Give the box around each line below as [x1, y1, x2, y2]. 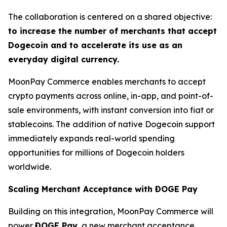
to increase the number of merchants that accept [8, 26, 217, 36]
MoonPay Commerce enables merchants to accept [8, 77, 206, 87]
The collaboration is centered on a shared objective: [8, 12, 212, 22]
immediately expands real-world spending [8, 133, 175, 143]
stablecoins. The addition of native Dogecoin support [8, 119, 215, 129]
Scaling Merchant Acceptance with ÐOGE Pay [8, 184, 198, 194]
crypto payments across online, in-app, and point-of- [8, 91, 213, 101]
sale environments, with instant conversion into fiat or [8, 105, 214, 115]
